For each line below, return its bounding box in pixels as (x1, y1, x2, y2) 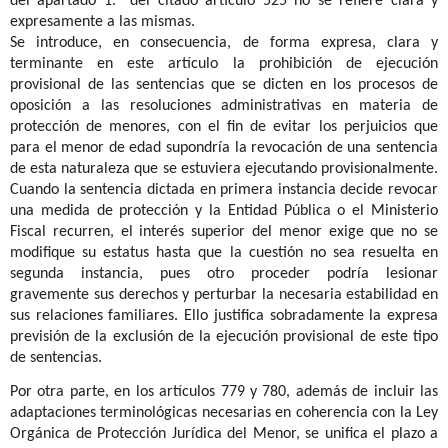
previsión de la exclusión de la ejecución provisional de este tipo (10, 328, 438, 345)
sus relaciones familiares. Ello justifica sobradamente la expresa (10, 307, 438, 324)
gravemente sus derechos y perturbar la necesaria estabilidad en (10, 286, 438, 303)
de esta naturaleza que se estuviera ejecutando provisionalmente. (10, 160, 438, 177)
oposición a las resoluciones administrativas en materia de (10, 97, 438, 114)
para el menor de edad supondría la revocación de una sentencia (10, 139, 438, 156)
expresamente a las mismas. (10, 13, 195, 30)
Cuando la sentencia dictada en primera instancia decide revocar (10, 181, 438, 198)
